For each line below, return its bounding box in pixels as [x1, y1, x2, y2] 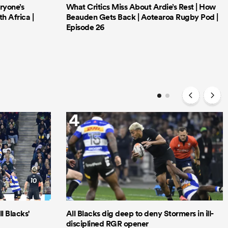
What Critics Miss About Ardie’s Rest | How [66, 2, 216, 13]
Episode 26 [66, 22, 104, 33]
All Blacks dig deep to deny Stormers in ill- [66, 208, 214, 219]
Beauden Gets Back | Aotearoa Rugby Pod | [66, 12, 218, 23]
